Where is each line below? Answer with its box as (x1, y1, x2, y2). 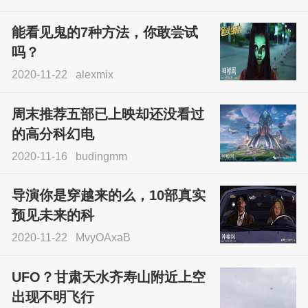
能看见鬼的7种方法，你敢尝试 (11, 25, 198, 41)
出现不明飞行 (11, 289, 94, 305)
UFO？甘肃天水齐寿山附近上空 (11, 269, 206, 285)
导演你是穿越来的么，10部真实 (11, 188, 206, 203)
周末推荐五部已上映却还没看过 (11, 106, 204, 122)
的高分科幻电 (11, 126, 94, 142)
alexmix (75, 69, 113, 81)
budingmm (75, 150, 127, 162)
